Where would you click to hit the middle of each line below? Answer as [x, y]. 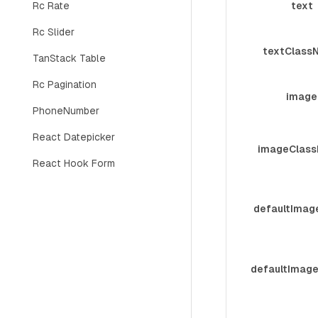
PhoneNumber [66, 111]
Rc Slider [54, 32]
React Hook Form [74, 163]
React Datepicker [74, 137]
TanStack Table [69, 58]
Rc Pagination [65, 84]
